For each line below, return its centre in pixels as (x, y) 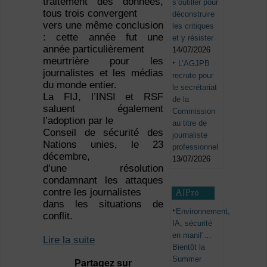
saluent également (103, 109)
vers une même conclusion (103, 26)
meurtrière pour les (103, 61)
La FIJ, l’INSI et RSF (103, 97)
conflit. (58, 216)
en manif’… (192, 235)
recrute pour (193, 75)
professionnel (195, 147)
